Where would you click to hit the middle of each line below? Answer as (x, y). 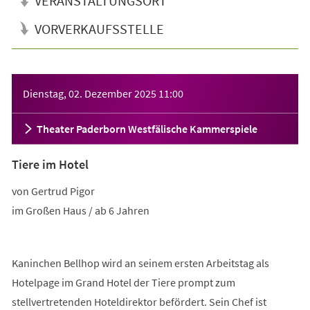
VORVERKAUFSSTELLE (99, 28)
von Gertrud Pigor (54, 191)
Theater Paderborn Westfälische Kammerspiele (147, 128)
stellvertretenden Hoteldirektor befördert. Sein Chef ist (139, 301)
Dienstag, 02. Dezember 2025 (89, 93)
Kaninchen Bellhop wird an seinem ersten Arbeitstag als (140, 263)
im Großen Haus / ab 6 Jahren (80, 210)
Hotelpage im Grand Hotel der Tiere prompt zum (123, 282)
